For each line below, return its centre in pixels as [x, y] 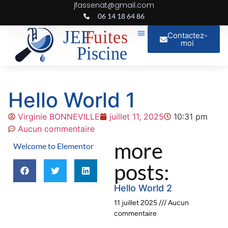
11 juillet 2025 [136, 203]
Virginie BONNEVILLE [59, 117]
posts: [142, 172]
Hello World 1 [72, 100]
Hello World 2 [143, 188]
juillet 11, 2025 [137, 117]
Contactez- [187, 35]
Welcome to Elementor [53, 146]
